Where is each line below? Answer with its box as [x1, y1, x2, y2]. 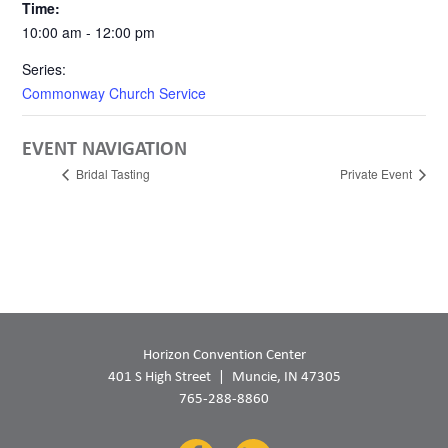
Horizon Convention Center [142, 345, 306, 362]
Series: [22, 59, 67, 80]
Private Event [339, 165, 415, 183]
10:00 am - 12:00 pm [22, 22, 156, 43]
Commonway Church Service [22, 83, 207, 104]
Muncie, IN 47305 [231, 367, 341, 384]
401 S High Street [107, 367, 211, 384]
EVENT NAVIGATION [22, 137, 188, 160]
